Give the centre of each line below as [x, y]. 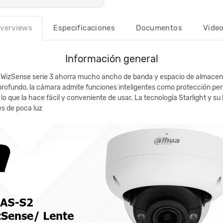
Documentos [159, 28]
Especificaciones [84, 28]
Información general [111, 59]
